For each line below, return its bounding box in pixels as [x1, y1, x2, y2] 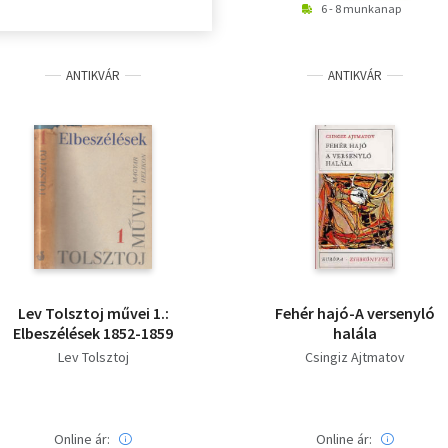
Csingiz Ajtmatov [305, 347, 405, 366]
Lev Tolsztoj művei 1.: [17, 302, 169, 323]
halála [333, 322, 377, 343]
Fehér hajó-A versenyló [275, 302, 435, 323]
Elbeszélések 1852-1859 [13, 322, 173, 343]
